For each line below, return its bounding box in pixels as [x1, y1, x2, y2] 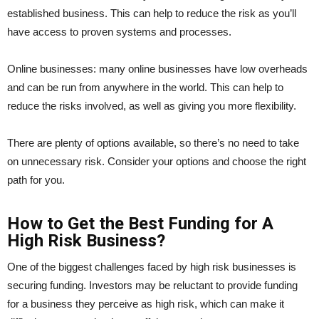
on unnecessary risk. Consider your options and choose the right [7, 155, 306, 167]
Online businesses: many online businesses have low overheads [7, 62, 308, 75]
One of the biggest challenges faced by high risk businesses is [7, 260, 296, 273]
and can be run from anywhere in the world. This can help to [7, 80, 283, 93]
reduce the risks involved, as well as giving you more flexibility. [7, 99, 296, 112]
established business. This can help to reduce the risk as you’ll [7, 6, 296, 19]
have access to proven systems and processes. [7, 25, 231, 38]
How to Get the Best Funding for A [7, 213, 273, 234]
